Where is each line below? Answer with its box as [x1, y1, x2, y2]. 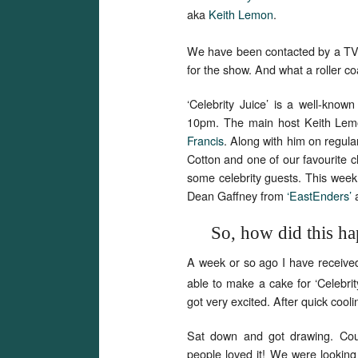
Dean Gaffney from [187, 186, 287, 204]
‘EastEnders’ [287, 186, 355, 204]
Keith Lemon [209, 6, 273, 22]
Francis [187, 131, 224, 149]
